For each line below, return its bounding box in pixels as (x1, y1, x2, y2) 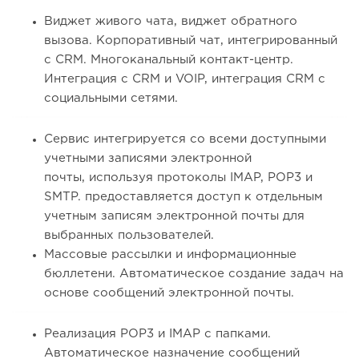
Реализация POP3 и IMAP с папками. (44, 329, 271, 340)
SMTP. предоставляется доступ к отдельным (44, 192, 323, 203)
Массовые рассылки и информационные (44, 249, 296, 260)
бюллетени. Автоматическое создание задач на (44, 268, 344, 280)
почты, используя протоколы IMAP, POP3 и (44, 172, 313, 184)
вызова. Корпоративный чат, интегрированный (44, 35, 337, 46)
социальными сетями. (44, 93, 178, 104)
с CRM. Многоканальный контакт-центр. (44, 54, 293, 66)
